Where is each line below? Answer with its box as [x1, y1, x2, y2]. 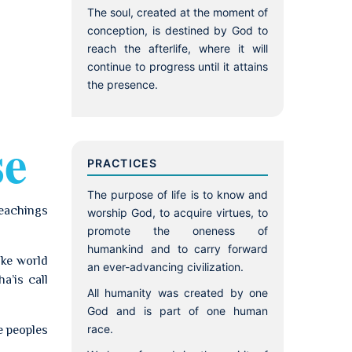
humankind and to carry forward [87, 242, 268, 255]
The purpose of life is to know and [87, 188, 268, 201]
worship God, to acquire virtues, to [87, 206, 268, 219]
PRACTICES [87, 156, 158, 170]
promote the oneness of [87, 224, 268, 237]
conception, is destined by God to [87, 24, 268, 37]
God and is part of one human [87, 304, 268, 317]
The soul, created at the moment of [87, 5, 268, 19]
